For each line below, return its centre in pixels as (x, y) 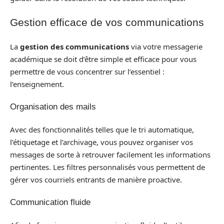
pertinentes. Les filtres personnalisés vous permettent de (107, 167)
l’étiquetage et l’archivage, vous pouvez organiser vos (101, 142)
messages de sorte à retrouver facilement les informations (110, 154)
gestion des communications (74, 46)
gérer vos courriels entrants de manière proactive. (96, 179)
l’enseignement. (37, 84)
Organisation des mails (53, 107)
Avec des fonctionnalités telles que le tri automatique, (102, 129)
